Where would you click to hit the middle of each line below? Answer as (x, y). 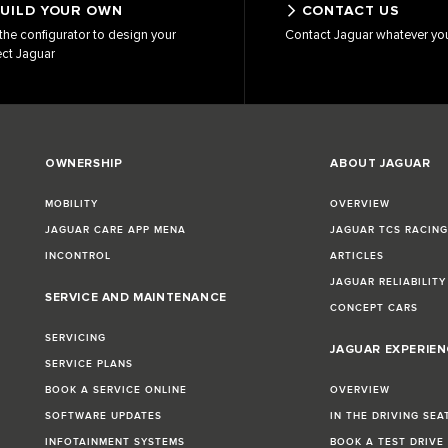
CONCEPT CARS (374, 307)
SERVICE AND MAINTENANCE (135, 297)
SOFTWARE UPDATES (103, 415)
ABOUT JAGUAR (380, 163)
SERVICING (75, 337)
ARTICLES (357, 255)
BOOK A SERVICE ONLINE (115, 389)
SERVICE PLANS (88, 363)
